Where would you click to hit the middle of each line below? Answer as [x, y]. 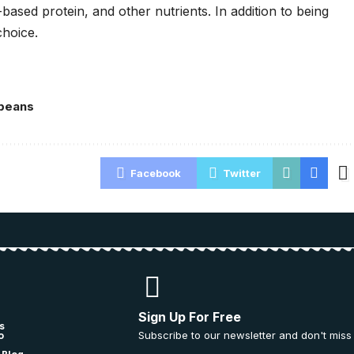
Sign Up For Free [190, 317]
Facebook [155, 173]
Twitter [241, 173]
